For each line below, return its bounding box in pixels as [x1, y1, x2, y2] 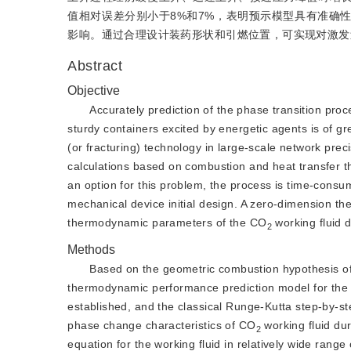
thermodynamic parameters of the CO [67, 216, 267, 229]
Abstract [67, 58, 123, 74]
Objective [67, 84, 121, 97]
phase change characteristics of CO [67, 319, 256, 331]
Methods [67, 243, 116, 256]
